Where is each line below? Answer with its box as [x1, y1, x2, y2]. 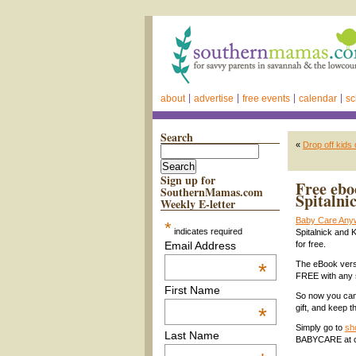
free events [242, 93, 290, 104]
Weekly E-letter [161, 195, 235, 212]
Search [161, 129, 193, 145]
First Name [164, 284, 220, 297]
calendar [299, 93, 337, 104]
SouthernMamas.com [161, 184, 263, 200]
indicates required [171, 226, 242, 236]
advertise [194, 93, 234, 104]
